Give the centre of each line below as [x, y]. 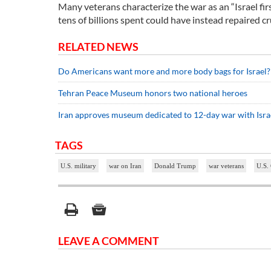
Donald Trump [175, 166]
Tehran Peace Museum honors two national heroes [153, 93]
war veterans [226, 166]
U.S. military [78, 166]
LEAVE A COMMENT [109, 241]
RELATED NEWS [98, 47]
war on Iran [125, 166]
